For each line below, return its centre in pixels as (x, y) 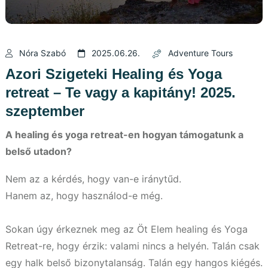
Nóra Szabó (42, 53)
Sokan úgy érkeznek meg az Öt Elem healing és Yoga (127, 229)
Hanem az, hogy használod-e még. (84, 195)
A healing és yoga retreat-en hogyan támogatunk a (124, 134)
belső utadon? (39, 151)
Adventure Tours (200, 53)
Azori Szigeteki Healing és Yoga (114, 74)
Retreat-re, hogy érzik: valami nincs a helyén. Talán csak (133, 246)
